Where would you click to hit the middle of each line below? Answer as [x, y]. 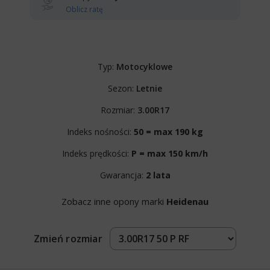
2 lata [158, 175]
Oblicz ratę [84, 9]
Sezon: [122, 88]
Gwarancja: [123, 175]
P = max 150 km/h [170, 153]
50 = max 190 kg [168, 131]
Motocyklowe [144, 66]
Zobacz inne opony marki [114, 201]
